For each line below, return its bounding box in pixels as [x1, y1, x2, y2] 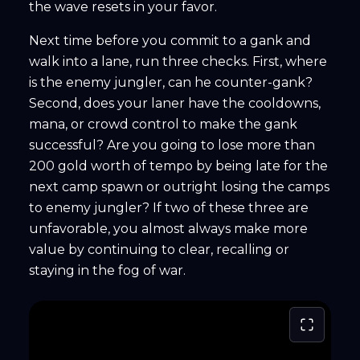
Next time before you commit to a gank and [29, 33, 311, 49]
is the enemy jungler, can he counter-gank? [29, 75, 313, 91]
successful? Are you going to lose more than [29, 137, 315, 153]
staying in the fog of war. [29, 263, 186, 279]
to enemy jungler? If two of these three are [29, 200, 309, 216]
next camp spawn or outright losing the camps [29, 179, 329, 195]
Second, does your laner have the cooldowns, [29, 96, 321, 112]
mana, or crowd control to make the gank [29, 117, 297, 133]
